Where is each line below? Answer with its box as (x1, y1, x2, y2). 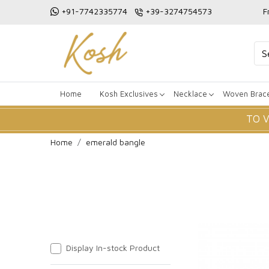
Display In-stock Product (66, 242, 160, 253)
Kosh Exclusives (100, 88, 158, 98)
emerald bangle (86, 136, 145, 147)
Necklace (174, 88, 207, 98)
